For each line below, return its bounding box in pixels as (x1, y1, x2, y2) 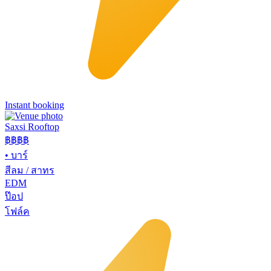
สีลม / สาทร (5, 165, 54, 175)
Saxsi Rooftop (5, 121, 59, 132)
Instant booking (5, 99, 64, 110)
